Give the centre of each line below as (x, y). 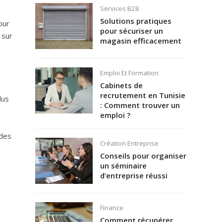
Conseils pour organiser (143, 155)
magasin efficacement (140, 40)
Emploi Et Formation (129, 73)
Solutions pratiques (136, 21)
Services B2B (119, 9)
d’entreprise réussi (134, 175)
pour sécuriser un (131, 30)
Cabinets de (121, 85)
